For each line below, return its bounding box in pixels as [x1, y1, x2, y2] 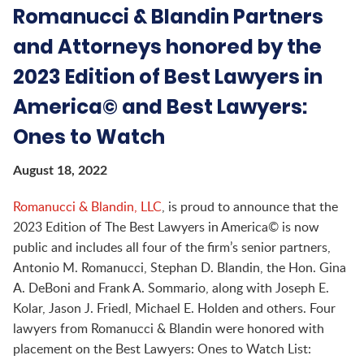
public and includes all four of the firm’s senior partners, [13, 240, 331, 254]
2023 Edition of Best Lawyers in [13, 63, 323, 92]
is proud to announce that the [168, 200, 338, 214]
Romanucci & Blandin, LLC [13, 200, 162, 214]
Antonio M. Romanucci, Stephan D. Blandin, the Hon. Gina [13, 261, 346, 275]
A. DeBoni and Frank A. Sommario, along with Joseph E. [13, 281, 329, 295]
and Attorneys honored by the [13, 32, 322, 62]
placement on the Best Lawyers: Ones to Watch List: [13, 342, 311, 356]
